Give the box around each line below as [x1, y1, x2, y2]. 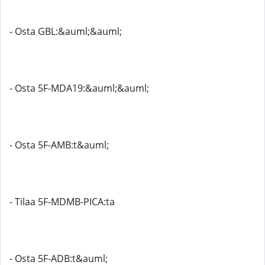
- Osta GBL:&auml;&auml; [9, 25, 122, 38]
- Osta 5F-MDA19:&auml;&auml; [9, 82, 149, 95]
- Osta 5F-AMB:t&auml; [9, 138, 109, 151]
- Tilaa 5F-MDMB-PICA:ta [9, 195, 115, 208]
